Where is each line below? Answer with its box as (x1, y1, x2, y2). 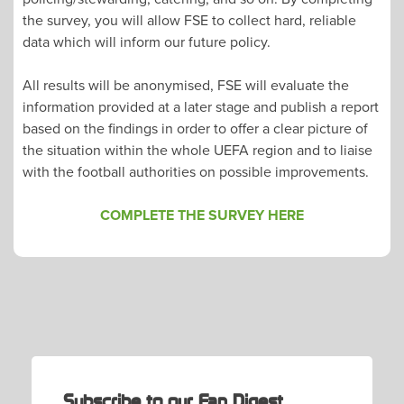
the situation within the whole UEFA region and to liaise (23, 139, 372, 160)
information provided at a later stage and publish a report (23, 96, 379, 116)
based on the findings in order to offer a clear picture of (23, 117, 368, 138)
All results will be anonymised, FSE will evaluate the (23, 74, 349, 95)
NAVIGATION (13, 307, 174, 343)
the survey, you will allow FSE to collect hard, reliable (23, 9, 356, 30)
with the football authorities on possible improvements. (23, 161, 369, 181)
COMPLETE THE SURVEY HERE (100, 204, 304, 225)
